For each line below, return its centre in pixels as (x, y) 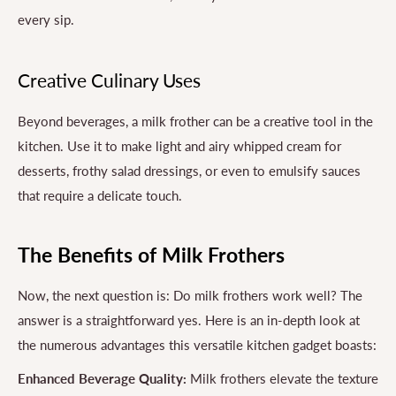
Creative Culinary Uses (109, 80)
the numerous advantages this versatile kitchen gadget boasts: (197, 344)
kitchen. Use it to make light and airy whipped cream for (179, 146)
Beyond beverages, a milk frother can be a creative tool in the (195, 122)
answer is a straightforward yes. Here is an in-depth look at (189, 320)
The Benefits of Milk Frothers (151, 255)
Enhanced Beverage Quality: (102, 379)
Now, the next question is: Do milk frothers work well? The (190, 295)
